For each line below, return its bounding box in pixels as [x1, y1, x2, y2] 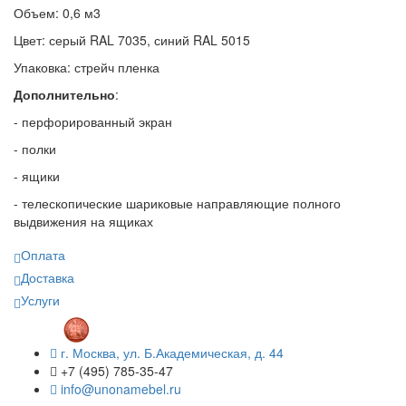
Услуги [21, 291, 60, 310]
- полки [14, 140, 56, 159]
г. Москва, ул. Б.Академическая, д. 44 [57, 343, 284, 362]
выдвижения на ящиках [14, 212, 153, 231]
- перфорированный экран [14, 112, 172, 131]
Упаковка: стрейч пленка [14, 58, 159, 77]
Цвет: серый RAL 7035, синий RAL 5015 [14, 31, 250, 50]
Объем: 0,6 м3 [14, 4, 101, 23]
